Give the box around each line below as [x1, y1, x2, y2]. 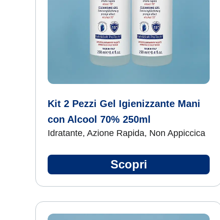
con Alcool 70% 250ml [48, 114, 151, 125]
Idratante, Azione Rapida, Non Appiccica [48, 128, 205, 138]
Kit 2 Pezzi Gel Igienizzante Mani [48, 98, 200, 109]
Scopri [110, 158, 147, 171]
